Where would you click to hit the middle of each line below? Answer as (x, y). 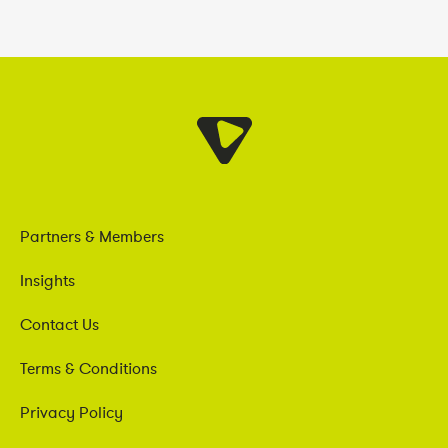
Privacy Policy (71, 411)
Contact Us (59, 323)
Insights (47, 279)
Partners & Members (92, 235)
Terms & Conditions (88, 367)
